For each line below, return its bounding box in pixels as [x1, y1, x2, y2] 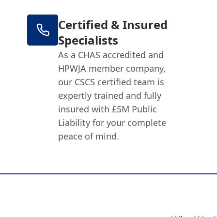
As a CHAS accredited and [58, 48, 164, 61]
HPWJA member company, [58, 62, 166, 74]
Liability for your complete [58, 116, 167, 128]
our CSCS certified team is [58, 76, 165, 88]
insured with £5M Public [58, 103, 157, 115]
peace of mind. [58, 130, 120, 142]
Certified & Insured [58, 16, 168, 32]
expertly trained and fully [58, 89, 162, 101]
